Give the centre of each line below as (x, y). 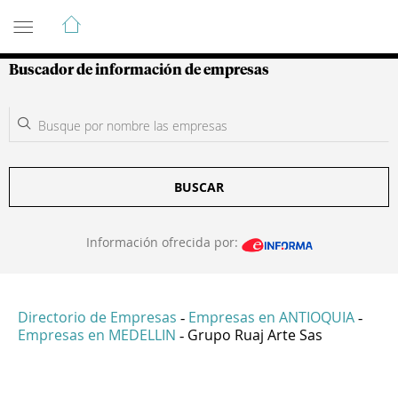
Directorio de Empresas (97, 318)
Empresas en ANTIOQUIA (271, 318)
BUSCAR (199, 187)
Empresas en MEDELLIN (97, 335)
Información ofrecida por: (163, 242)
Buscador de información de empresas (139, 70)
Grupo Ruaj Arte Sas (255, 335)
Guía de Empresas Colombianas (168, 17)
